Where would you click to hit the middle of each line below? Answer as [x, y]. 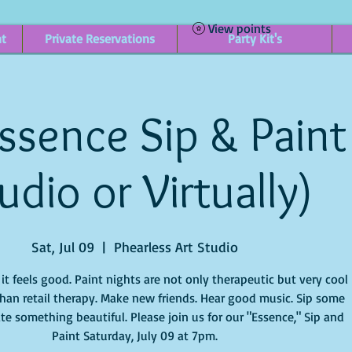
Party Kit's [255, 39]
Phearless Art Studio [176, 247]
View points [240, 28]
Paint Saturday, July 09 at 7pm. [135, 336]
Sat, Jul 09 [63, 247]
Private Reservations [100, 39]
